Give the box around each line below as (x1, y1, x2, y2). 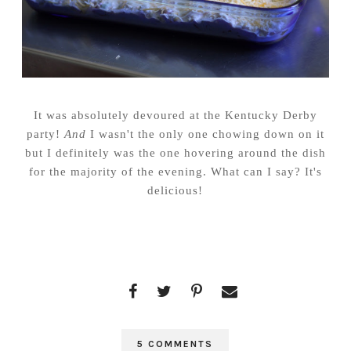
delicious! (147, 183, 204, 197)
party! (26, 126, 64, 140)
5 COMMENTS (137, 338, 214, 349)
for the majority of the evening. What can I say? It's (28, 164, 322, 178)
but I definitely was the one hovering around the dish (24, 145, 326, 159)
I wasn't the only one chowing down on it (85, 126, 324, 140)
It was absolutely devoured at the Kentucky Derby (33, 107, 317, 121)
